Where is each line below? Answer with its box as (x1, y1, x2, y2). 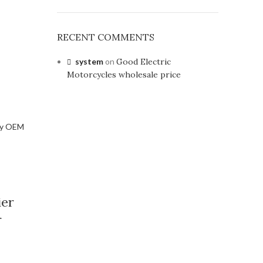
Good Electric (116, 56, 171, 67)
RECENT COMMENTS (56, 31, 154, 43)
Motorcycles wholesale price (66, 69, 181, 80)
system (75, 56, 103, 66)
